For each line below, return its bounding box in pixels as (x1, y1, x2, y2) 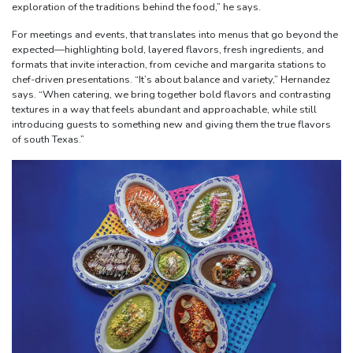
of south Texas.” (12, 132, 84, 147)
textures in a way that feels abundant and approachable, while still (12, 102, 317, 117)
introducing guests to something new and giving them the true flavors (12, 117, 331, 132)
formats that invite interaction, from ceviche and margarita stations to (12, 57, 326, 72)
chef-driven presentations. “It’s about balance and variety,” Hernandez (12, 72, 330, 87)
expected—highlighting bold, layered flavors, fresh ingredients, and (12, 42, 324, 57)
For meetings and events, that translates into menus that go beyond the (12, 27, 338, 42)
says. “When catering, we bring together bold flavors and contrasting (12, 87, 331, 102)
